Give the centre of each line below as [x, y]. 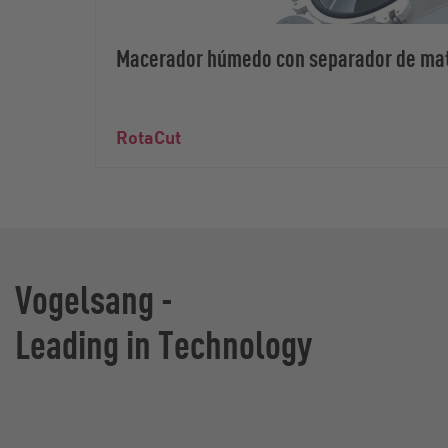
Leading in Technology [163, 343]
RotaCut [148, 137]
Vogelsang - [97, 298]
